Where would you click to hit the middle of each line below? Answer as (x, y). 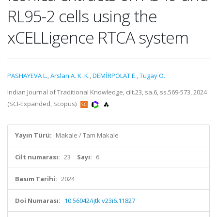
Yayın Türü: (33, 135)
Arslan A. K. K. (70, 76)
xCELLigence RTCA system (98, 37)
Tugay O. (152, 76)
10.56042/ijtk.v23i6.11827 (100, 201)
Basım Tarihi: (36, 179)
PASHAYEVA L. (27, 76)
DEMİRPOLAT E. (115, 76)
